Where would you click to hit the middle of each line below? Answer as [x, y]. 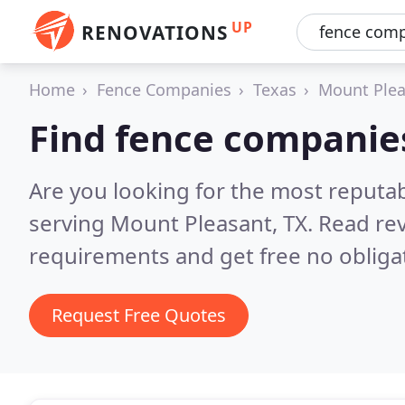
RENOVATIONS [155, 33]
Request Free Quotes [139, 315]
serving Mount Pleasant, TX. [174, 223]
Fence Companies [164, 89]
